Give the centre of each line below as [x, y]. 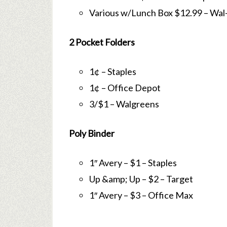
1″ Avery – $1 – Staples [133, 163]
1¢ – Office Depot [125, 88]
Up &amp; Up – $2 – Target [141, 179]
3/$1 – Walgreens [124, 104]
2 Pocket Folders [102, 42]
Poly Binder [92, 133]
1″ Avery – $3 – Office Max [141, 195]
